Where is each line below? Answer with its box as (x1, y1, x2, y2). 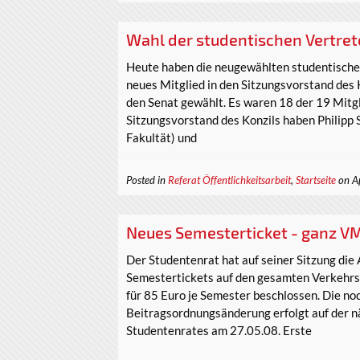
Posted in (126, 174, 168, 187)
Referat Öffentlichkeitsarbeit (168, 174, 291, 187)
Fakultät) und (126, 129, 197, 145)
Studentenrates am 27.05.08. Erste (126, 322, 312, 337)
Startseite (296, 174, 336, 187)
